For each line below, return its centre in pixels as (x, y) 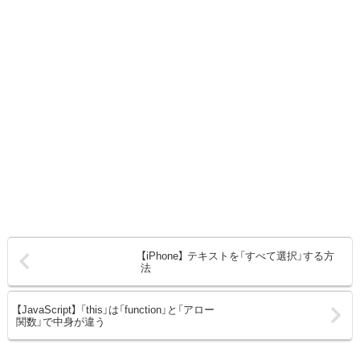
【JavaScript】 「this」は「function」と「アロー (115, 309)
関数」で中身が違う (61, 321)
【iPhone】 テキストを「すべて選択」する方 (238, 256)
